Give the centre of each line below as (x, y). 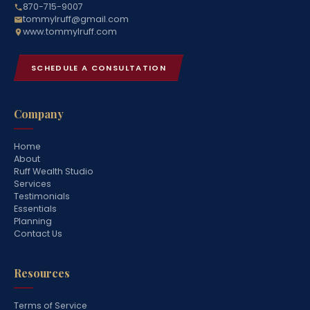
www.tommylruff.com (70, 31)
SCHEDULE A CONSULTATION (99, 68)
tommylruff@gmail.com (76, 19)
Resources (42, 273)
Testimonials (42, 196)
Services (33, 184)
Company (39, 114)
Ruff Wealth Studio (54, 171)
